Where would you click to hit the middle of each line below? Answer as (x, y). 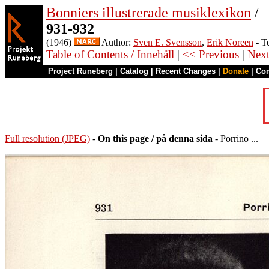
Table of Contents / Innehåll (110, 54)
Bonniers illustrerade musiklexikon (149, 13)
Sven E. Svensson (168, 42)
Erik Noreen (230, 42)
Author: (116, 42)
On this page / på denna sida (155, 138)
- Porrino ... (235, 138)
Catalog (134, 71)
